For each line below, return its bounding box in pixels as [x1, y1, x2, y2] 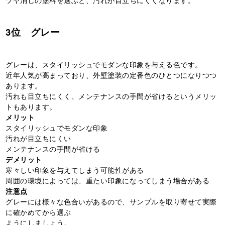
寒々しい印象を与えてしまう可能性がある [6, 164, 144, 175]
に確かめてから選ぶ [6, 206, 71, 217]
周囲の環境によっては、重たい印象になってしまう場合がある [6, 175, 210, 185]
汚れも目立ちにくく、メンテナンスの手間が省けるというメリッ [6, 90, 217, 101]
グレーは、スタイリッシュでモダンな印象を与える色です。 [6, 59, 202, 69]
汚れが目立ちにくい [6, 133, 71, 143]
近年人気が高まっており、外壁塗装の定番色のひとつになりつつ [6, 69, 217, 80]
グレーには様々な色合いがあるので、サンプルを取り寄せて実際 [6, 196, 217, 206]
